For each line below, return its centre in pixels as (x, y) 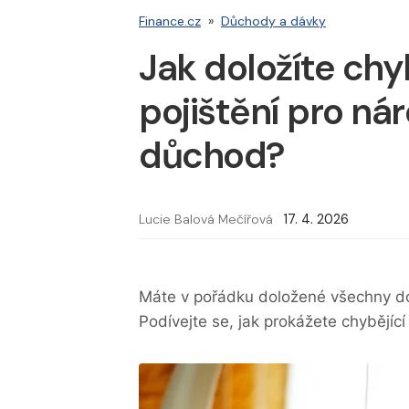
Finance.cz (170, 21)
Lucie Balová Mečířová (206, 220)
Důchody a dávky (273, 21)
